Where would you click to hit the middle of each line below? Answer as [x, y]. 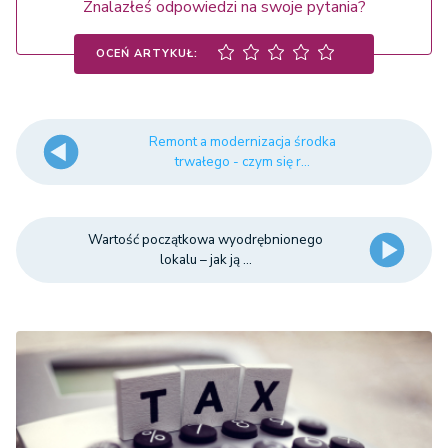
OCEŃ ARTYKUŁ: [147, 54]
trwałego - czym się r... [242, 162]
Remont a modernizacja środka [242, 142]
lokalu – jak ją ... [205, 260]
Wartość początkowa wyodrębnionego [206, 240]
